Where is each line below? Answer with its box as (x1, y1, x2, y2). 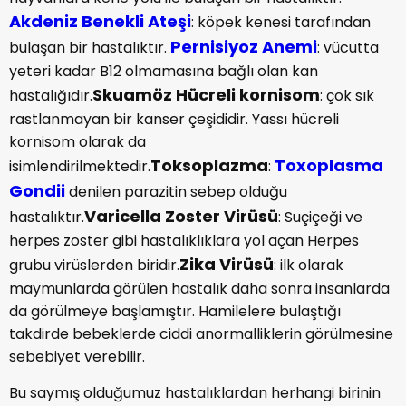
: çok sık (320, 85, 374, 106)
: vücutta (317, 37, 379, 58)
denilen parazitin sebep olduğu (65, 181, 287, 202)
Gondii (9, 179, 65, 202)
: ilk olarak (274, 255, 343, 275)
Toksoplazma (150, 154, 268, 177)
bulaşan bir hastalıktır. (9, 37, 167, 58)
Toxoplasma (275, 154, 383, 177)
